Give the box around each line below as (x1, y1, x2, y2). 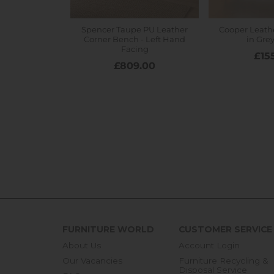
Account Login (179, 240, 240, 251)
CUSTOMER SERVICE (179, 224, 272, 235)
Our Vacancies (62, 256, 122, 266)
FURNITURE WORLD (62, 224, 154, 235)
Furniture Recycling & (179, 256, 268, 266)
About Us (62, 240, 101, 251)
